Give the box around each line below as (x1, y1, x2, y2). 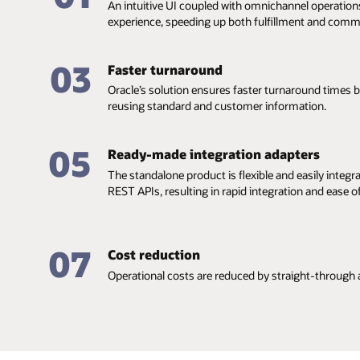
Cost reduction (108, 246, 201, 264)
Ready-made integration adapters (108, 145, 321, 163)
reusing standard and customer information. (108, 98, 327, 114)
